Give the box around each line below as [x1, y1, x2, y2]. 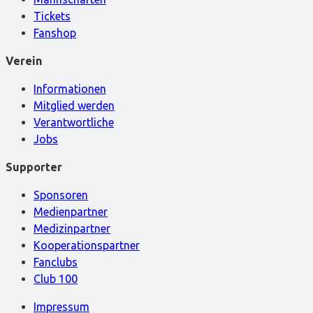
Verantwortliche [34, 115, 114, 129]
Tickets [34, 9, 71, 22]
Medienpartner [34, 205, 108, 218]
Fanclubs [34, 255, 78, 268]
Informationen [34, 82, 106, 95]
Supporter [6, 160, 62, 173]
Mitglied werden [34, 99, 115, 112]
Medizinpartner [34, 221, 110, 235]
